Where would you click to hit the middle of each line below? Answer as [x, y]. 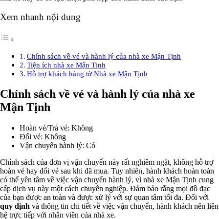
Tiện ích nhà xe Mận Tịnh [66, 65]
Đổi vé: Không [43, 137]
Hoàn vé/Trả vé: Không [56, 128]
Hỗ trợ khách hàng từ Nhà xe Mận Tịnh [88, 73]
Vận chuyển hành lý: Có [57, 146]
